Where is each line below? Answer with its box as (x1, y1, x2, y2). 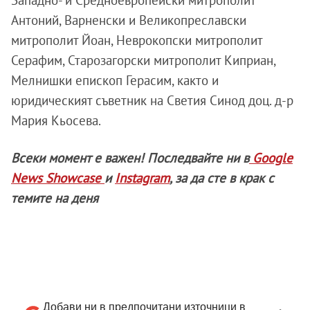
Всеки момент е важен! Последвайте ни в (11, 149, 249, 166)
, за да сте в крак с (170, 169, 274, 186)
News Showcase (11, 169, 104, 186)
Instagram (115, 169, 170, 186)
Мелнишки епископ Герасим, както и (11, 71, 219, 89)
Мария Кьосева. (11, 111, 101, 129)
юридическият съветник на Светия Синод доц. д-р (11, 91, 293, 109)
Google (249, 149, 293, 166)
